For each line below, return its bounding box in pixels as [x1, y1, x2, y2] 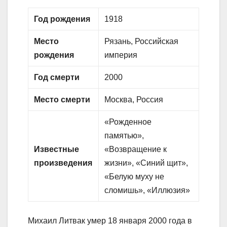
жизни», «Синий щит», [104, 159, 188, 168]
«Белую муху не [104, 172, 165, 181]
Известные [34, 145, 80, 154]
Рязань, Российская [104, 37, 179, 46]
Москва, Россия [104, 95, 164, 104]
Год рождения [34, 15, 91, 24]
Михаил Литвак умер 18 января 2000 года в [28, 216, 192, 225]
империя [104, 51, 138, 60]
